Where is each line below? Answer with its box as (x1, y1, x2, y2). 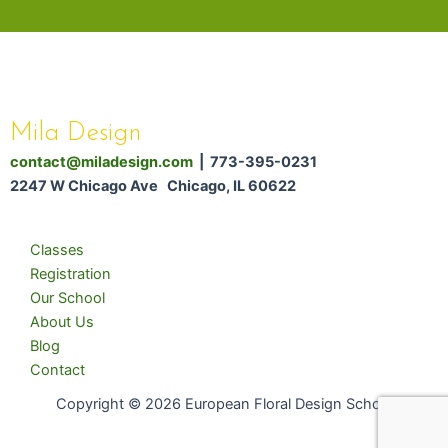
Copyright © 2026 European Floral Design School (55, 395, 393, 413)
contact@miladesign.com (10, 153, 193, 171)
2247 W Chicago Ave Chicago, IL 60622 (10, 177, 296, 195)
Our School (30, 289, 105, 307)
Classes (30, 241, 84, 259)
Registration (30, 265, 111, 283)
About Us (30, 313, 94, 331)
